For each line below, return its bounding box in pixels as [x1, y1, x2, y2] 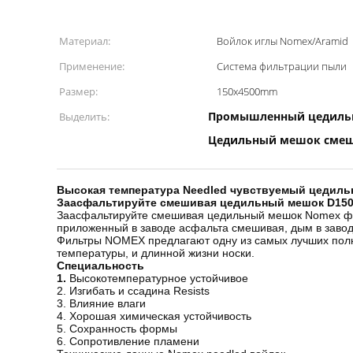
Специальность [57, 259, 144, 272]
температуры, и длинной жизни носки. [57, 247, 255, 259]
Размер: [59, 84, 98, 98]
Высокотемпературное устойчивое [69, 272, 248, 284]
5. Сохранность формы [57, 322, 177, 335]
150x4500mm [217, 84, 277, 98]
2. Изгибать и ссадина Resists [57, 284, 210, 297]
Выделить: [59, 110, 110, 124]
